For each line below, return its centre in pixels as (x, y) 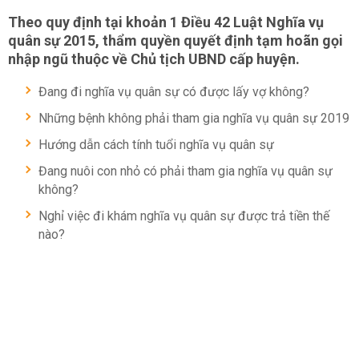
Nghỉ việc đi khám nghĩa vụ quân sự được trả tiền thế (184, 216)
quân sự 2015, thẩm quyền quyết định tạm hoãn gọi (175, 40)
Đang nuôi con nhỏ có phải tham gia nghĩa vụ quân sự (186, 171)
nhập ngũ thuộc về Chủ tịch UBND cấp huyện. (154, 59)
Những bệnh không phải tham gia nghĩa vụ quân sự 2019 (194, 118)
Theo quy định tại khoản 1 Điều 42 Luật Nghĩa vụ (166, 22)
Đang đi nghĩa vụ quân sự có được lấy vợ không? (174, 92)
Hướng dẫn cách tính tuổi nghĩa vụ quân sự (156, 145)
